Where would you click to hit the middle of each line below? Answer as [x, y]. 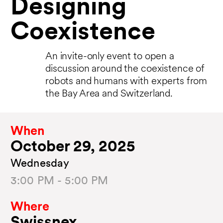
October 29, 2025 [73, 147]
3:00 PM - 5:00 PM [59, 181]
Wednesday [40, 164]
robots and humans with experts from [126, 82]
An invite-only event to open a [110, 57]
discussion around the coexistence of [125, 69]
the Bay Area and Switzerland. [109, 94]
